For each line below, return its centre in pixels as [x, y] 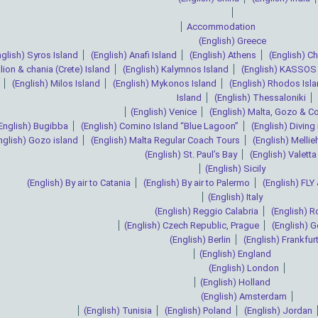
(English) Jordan [278, 311]
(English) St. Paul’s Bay [191, 155]
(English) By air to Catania [79, 183]
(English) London [244, 268]
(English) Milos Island [56, 84]
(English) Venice [164, 112]
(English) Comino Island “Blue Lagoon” [159, 126]
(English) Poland [198, 311]
